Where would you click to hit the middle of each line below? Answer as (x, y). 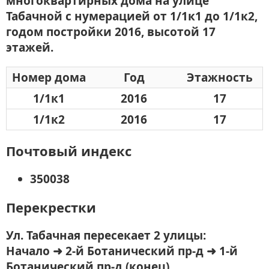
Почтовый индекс (69, 150)
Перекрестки (51, 207)
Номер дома (49, 78)
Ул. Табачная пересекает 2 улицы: (106, 235)
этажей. (30, 48)
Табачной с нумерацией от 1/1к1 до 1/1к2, (132, 17)
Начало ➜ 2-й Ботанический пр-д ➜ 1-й (122, 251)
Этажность (219, 78)
